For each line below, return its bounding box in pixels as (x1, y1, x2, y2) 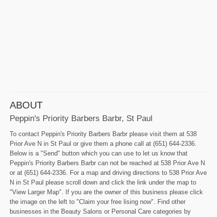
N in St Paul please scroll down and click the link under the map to (10, 179, 196, 186)
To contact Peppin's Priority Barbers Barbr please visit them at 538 (10, 130, 197, 138)
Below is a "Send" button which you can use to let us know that (10, 150, 187, 157)
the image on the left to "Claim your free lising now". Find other (10, 198, 186, 206)
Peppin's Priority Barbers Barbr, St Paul (10, 113, 153, 123)
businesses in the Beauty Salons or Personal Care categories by (10, 208, 191, 216)
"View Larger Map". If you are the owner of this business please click (10, 188, 203, 196)
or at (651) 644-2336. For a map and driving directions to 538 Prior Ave (10, 169, 207, 177)
